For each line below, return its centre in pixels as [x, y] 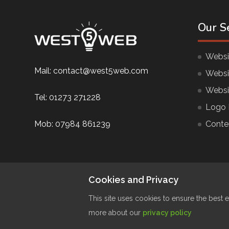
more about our [116, 213]
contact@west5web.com [101, 71]
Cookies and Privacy [133, 180]
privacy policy [167, 213]
